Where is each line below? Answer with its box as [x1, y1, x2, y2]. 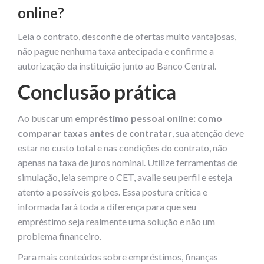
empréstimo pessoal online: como [75, 112, 222, 124]
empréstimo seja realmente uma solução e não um [18, 215, 215, 227]
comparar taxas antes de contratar [18, 127, 172, 138]
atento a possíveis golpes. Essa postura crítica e [18, 186, 207, 197]
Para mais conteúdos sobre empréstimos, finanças [18, 250, 218, 262]
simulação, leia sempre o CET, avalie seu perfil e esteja [18, 171, 232, 183]
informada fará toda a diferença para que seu [18, 200, 196, 212]
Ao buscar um [18, 112, 75, 124]
